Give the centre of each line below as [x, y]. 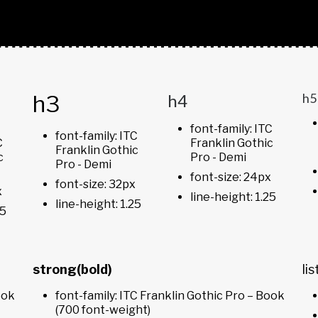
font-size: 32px [95, 184]
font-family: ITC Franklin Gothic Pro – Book [170, 296]
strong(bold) [72, 269]
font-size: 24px [231, 177]
